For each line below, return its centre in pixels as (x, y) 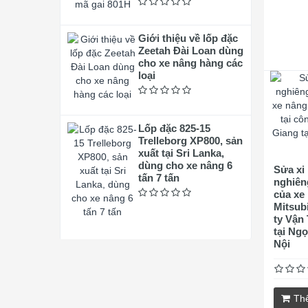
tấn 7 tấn (158, 178)
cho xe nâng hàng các (190, 63)
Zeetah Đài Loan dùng (190, 51)
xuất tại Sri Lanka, (181, 153)
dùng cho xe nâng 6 (185, 165)
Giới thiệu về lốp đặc (188, 38)
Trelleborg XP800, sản (190, 141)
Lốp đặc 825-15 (174, 128)
